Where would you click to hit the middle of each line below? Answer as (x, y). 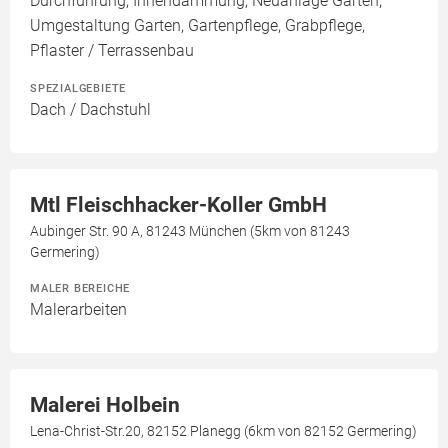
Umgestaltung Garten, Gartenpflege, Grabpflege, (197, 25)
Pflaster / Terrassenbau (112, 50)
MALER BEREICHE (80, 288)
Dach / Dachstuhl (90, 109)
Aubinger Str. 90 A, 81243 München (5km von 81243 (190, 231)
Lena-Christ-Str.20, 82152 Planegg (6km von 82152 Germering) (223, 431)
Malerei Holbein (105, 405)
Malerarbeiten (78, 309)
